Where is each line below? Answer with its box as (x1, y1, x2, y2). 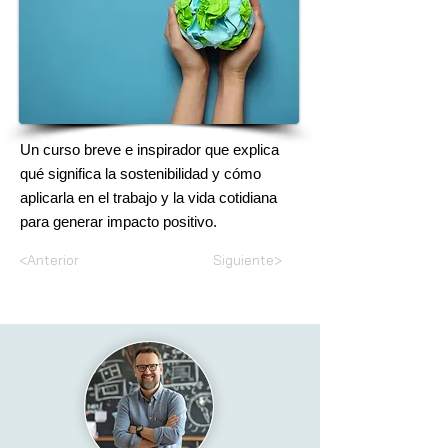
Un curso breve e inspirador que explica (20, 141, 279, 158)
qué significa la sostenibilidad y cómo (20, 165, 261, 182)
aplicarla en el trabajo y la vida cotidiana (20, 189, 277, 206)
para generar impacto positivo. (20, 213, 217, 230)
